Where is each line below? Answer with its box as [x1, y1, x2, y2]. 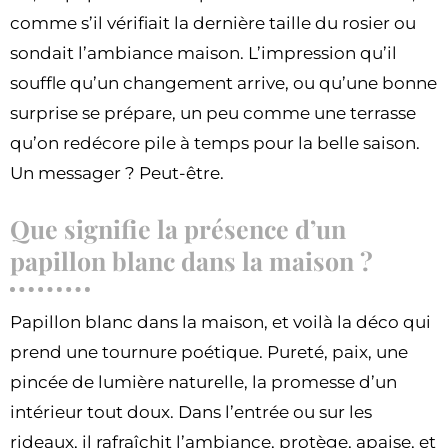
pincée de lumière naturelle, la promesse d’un [10, 372, 397, 393]
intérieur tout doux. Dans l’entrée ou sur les [10, 402, 372, 423]
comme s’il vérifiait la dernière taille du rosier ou [10, 13, 416, 34]
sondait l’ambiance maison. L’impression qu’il [10, 43, 397, 64]
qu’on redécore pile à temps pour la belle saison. [10, 133, 420, 154]
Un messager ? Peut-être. [10, 163, 224, 184]
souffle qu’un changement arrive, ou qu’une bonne [10, 73, 437, 94]
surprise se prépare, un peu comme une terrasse [10, 103, 416, 124]
